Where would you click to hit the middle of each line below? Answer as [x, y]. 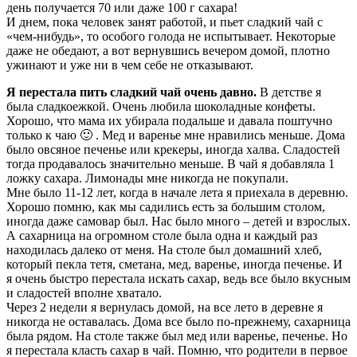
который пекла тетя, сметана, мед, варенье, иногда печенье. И [175, 264]
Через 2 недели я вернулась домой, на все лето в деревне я [165, 307]
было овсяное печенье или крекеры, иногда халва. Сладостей [173, 149]
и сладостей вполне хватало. [84, 292]
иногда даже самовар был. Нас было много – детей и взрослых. [178, 221]
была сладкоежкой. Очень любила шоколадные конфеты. [161, 106]
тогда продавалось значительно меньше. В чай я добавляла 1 [171, 163]
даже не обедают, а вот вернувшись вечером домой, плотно [168, 50]
